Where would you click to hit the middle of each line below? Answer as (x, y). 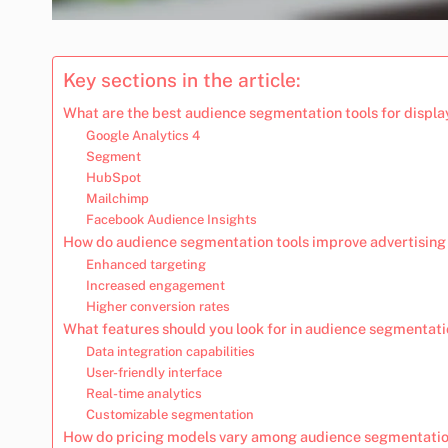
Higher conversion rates (157, 306)
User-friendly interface (153, 372)
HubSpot (113, 177)
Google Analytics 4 (142, 135)
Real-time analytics (143, 393)
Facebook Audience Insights (171, 219)
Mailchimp (117, 198)
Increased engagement (155, 285)
